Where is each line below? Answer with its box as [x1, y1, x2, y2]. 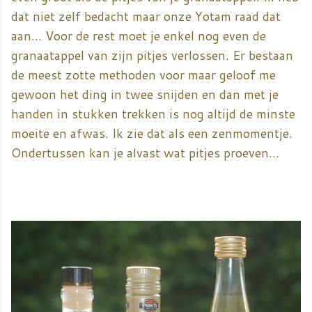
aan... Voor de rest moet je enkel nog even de [11, 26, 266, 45]
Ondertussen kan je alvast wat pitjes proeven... [11, 143, 279, 162]
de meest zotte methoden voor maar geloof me [11, 65, 276, 84]
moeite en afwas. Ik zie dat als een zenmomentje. [11, 124, 292, 143]
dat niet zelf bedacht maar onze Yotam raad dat [11, 7, 281, 26]
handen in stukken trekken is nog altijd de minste [11, 104, 295, 123]
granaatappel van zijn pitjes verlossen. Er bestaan [11, 46, 293, 65]
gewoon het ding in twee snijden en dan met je [11, 85, 279, 104]
